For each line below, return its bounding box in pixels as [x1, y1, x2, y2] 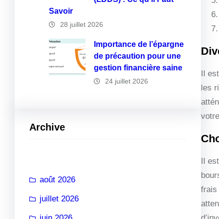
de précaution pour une [94, 52, 181, 60]
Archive [29, 122, 65, 132]
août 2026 [40, 175, 75, 184]
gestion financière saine [94, 64, 182, 72]
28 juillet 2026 [60, 21, 103, 28]
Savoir [49, 7, 73, 15]
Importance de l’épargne [94, 40, 184, 48]
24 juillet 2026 [105, 77, 148, 85]
